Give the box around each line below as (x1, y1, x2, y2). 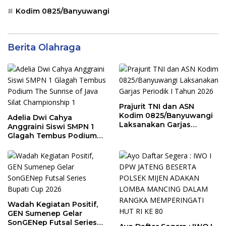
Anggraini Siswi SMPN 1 (8, 122, 94, 131)
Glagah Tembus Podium (8, 131, 97, 140)
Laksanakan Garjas (119, 120, 191, 129)
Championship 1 (8, 149, 68, 158)
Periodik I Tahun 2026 (119, 129, 201, 138)
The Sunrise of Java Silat (8, 140, 99, 149)
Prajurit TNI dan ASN (119, 101, 194, 111)
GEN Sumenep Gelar (8, 208, 82, 218)
